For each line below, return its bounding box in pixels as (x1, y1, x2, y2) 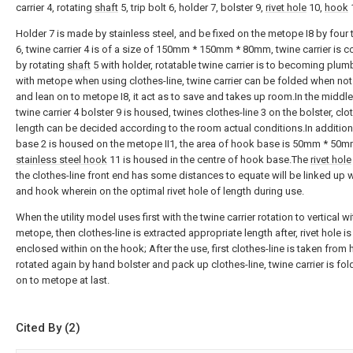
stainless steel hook (16, 154, 107, 166)
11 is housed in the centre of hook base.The (107, 154, 310, 166)
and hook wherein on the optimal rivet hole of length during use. (16, 185, 304, 198)
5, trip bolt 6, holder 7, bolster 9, (118, 2, 266, 14)
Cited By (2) (16, 321, 80, 336)
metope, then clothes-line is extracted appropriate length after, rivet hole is (16, 227, 351, 240)
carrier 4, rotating (16, 2, 95, 14)
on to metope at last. (16, 274, 110, 287)
